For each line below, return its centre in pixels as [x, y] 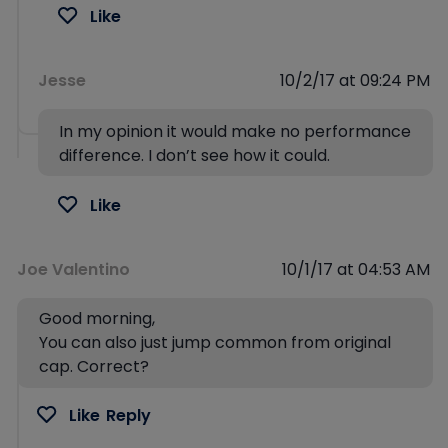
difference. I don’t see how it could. [194, 156]
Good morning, [97, 319]
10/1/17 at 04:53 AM [356, 270]
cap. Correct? [94, 367]
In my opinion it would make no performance [235, 132]
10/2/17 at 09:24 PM [355, 81]
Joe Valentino [73, 270]
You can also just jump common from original [215, 343]
